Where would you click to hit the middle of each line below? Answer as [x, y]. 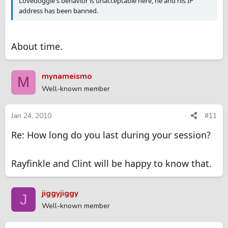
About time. [37, 46]
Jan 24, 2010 [31, 116]
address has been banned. [59, 10]
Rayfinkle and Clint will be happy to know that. [111, 164]
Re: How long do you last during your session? [111, 135]
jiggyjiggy [60, 194]
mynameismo [67, 76]
